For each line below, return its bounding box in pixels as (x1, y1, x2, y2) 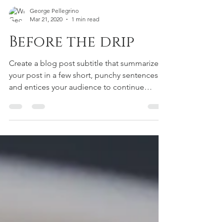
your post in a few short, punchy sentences (9, 136, 158, 145)
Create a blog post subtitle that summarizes (9, 124, 162, 133)
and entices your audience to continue (9, 148, 144, 157)
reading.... (9, 160, 44, 169)
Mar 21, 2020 (30, 81, 62, 88)
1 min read (71, 81, 99, 88)
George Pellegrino (30, 72, 79, 80)
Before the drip (9, 98, 134, 117)
